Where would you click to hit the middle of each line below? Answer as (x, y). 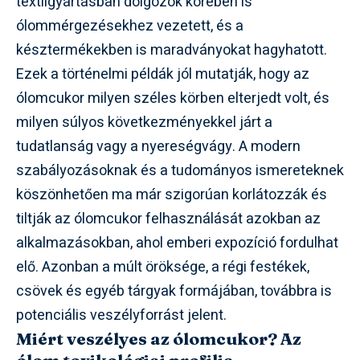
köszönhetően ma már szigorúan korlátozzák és (172, 194)
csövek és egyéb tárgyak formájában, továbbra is (174, 291)
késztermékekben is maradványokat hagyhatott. (172, 50)
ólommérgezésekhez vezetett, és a (130, 26)
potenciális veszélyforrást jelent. (121, 315)
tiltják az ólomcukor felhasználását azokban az (168, 219)
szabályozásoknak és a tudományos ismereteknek (180, 170)
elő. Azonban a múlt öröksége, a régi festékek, (163, 267)
